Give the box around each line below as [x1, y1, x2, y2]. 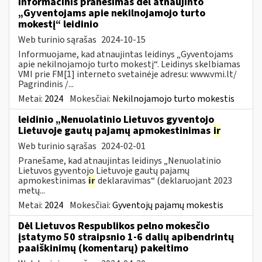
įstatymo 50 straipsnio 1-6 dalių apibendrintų [18, 229, 234, 244]
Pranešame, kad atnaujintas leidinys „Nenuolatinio [18, 154, 221, 167]
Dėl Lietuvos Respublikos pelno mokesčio [18, 218, 209, 233]
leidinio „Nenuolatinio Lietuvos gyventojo [18, 112, 214, 127]
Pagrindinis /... [18, 77, 74, 91]
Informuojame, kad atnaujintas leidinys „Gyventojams [18, 47, 233, 61]
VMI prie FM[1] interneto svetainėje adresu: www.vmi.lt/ [18, 67, 237, 81]
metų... [18, 184, 45, 197]
